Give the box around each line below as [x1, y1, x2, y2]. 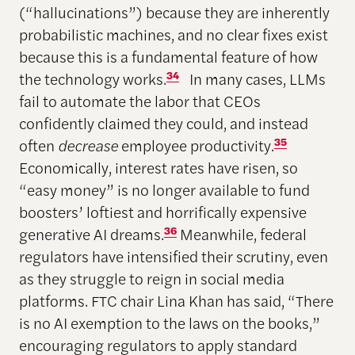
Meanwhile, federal [176, 222, 307, 245]
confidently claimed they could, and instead [18, 111, 308, 134]
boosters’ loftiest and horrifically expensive [18, 200, 307, 223]
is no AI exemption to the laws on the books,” [18, 311, 320, 334]
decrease [57, 133, 121, 156]
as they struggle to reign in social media [18, 266, 284, 289]
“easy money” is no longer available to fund [18, 177, 310, 200]
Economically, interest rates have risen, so [18, 155, 298, 178]
